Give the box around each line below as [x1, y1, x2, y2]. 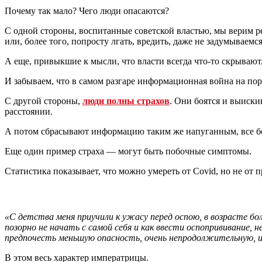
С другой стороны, [5, 96, 82, 106]
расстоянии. [5, 106, 53, 117]
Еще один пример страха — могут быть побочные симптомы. [5, 146, 251, 157]
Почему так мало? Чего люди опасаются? [5, 6, 169, 16]
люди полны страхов [82, 96, 170, 106]
